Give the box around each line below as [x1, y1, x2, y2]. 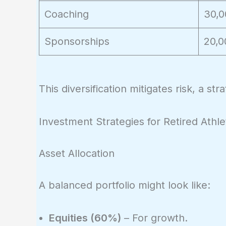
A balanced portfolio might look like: [39, 179, 210, 191]
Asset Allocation [39, 147, 115, 159]
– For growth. [121, 211, 188, 224]
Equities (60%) [49, 211, 121, 224]
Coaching [44, 8, 89, 20]
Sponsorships [44, 35, 109, 47]
